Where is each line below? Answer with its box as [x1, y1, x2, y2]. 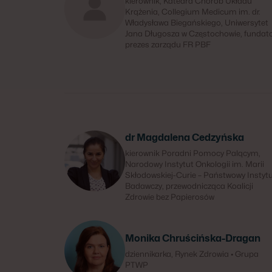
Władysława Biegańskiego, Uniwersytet [125, 18, 268, 27]
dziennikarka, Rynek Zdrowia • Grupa [125, 249, 259, 259]
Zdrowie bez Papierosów [125, 192, 214, 202]
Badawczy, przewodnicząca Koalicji [125, 181, 253, 191]
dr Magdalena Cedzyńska [125, 132, 244, 143]
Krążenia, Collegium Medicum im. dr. [125, 7, 260, 16]
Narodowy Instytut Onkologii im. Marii [125, 159, 264, 169]
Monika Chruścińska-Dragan [125, 233, 260, 244]
